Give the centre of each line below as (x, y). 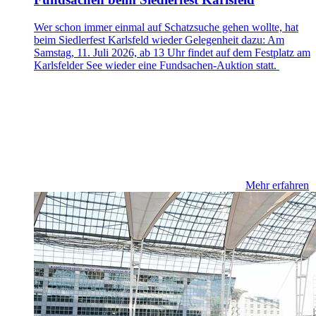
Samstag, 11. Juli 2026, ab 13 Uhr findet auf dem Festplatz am (172, 52)
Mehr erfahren (277, 185)
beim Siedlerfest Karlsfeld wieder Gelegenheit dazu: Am (159, 39)
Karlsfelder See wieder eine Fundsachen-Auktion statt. (157, 65)
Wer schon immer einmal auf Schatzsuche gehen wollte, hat (166, 27)
